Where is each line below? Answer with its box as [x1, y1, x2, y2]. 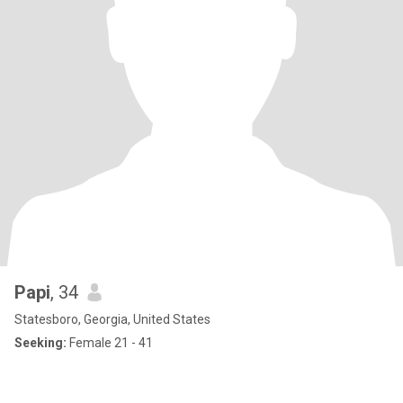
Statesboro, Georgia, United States [14, 312, 210, 327]
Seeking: [14, 336, 67, 350]
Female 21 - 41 [67, 336, 153, 350]
